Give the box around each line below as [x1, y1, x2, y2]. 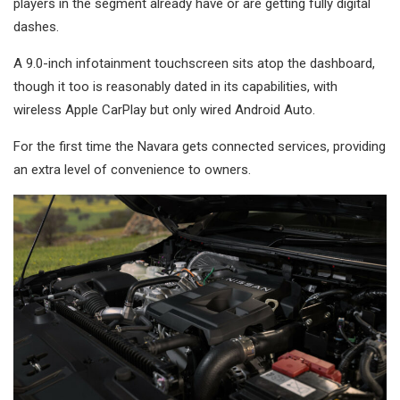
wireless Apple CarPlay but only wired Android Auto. [13, 101, 315, 118]
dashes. [13, 18, 59, 35]
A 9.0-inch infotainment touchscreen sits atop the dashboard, [13, 54, 375, 71]
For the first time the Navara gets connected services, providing [13, 137, 386, 154]
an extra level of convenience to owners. [13, 161, 251, 178]
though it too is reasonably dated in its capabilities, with [13, 78, 337, 95]
